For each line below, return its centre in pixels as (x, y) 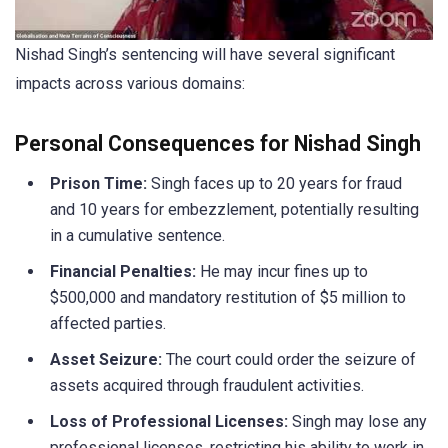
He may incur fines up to (282, 272)
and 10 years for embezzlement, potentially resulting (234, 210)
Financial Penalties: (123, 272)
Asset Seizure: (106, 360)
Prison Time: (98, 184)
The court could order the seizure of (289, 360)
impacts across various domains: (130, 84)
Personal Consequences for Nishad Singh (218, 144)
